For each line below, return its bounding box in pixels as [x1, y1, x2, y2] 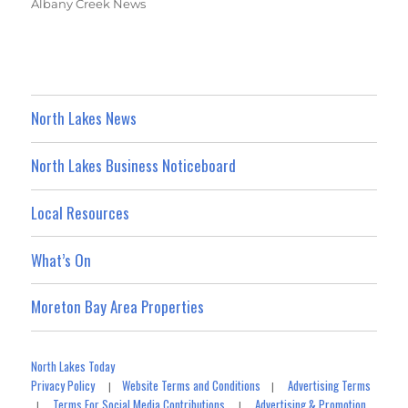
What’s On [31, 248, 92, 271]
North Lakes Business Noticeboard [31, 154, 237, 178]
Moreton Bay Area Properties [31, 295, 205, 319]
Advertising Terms [288, 376, 372, 395]
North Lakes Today [31, 357, 116, 376]
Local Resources [31, 200, 130, 224]
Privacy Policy [31, 376, 96, 395]
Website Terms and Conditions [122, 376, 261, 395]
